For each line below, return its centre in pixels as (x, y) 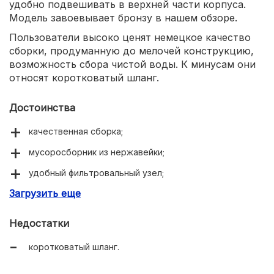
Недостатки (39, 223)
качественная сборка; (76, 131)
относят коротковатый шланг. (84, 77)
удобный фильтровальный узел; (96, 172)
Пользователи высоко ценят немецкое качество (130, 37)
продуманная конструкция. (87, 193)
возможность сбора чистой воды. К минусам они (132, 64)
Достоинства (42, 107)
